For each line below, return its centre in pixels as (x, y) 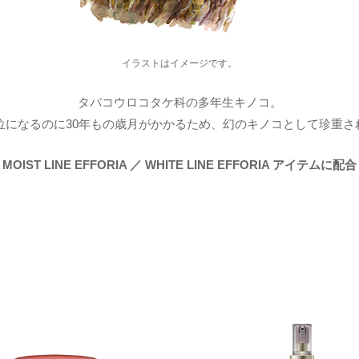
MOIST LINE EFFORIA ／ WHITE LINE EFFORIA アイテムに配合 (179, 165)
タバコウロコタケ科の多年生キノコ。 (179, 103)
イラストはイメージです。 (179, 64)
